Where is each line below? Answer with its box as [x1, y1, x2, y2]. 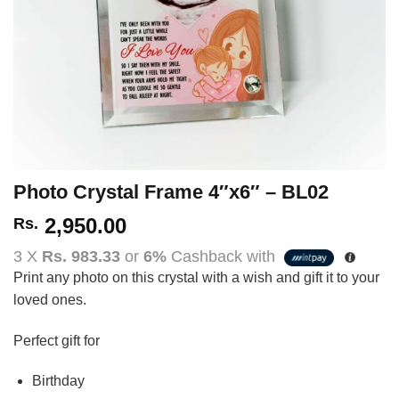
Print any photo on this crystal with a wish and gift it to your [13, 269, 379, 285]
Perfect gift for [13, 332, 100, 348]
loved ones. [13, 291, 86, 307]
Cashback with [167, 248, 280, 266]
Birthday [31, 373, 85, 389]
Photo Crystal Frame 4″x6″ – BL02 [13, 181, 329, 204]
